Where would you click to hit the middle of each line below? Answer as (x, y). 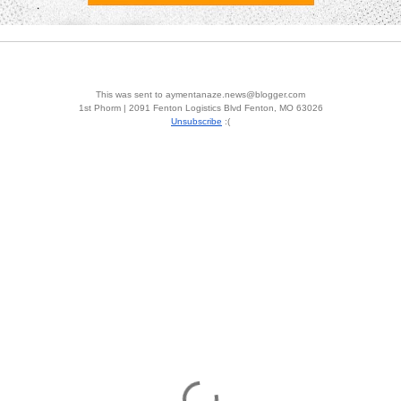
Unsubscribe (196, 121)
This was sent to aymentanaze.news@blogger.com (200, 94)
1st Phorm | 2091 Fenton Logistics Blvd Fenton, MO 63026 (200, 107)
